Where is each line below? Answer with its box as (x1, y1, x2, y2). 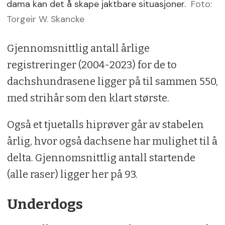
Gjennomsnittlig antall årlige (7, 42, 150, 55)
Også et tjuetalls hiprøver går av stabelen (7, 119, 204, 131)
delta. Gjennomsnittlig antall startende (7, 152, 195, 164)
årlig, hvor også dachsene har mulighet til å (7, 135, 217, 148)
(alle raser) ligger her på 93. (7, 168, 138, 181)
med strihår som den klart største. (7, 92, 169, 104)
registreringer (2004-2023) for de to (7, 59, 177, 71)
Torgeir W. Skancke (7, 13, 85, 25)
